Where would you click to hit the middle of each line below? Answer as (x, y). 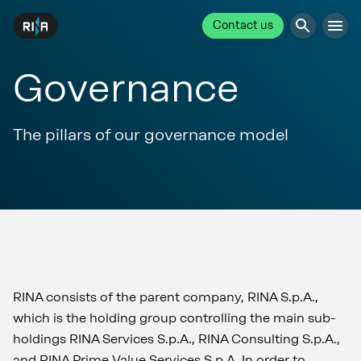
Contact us (243, 25)
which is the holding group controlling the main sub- (174, 318)
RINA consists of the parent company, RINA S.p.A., (166, 297)
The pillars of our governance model (151, 135)
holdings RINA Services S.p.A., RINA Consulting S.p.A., (176, 339)
